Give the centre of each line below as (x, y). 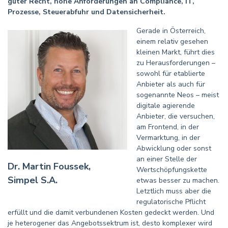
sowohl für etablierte (171, 74)
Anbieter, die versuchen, (176, 116)
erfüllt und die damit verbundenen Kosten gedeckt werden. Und (111, 212)
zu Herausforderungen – (176, 63)
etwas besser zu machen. (178, 180)
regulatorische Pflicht (171, 202)
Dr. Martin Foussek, (49, 166)
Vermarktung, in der (168, 138)
